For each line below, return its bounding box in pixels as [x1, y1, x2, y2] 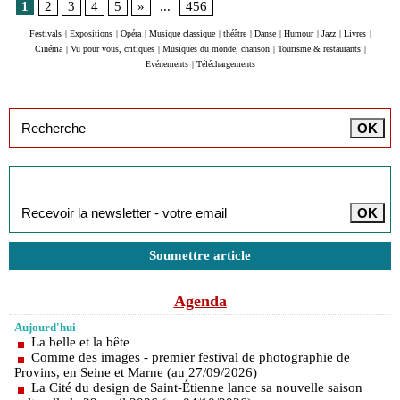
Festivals [29, 28, 62, 38]
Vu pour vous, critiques [70, 43, 154, 54]
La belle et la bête [31, 335, 129, 349]
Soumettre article [149, 248, 251, 262]
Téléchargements [196, 58, 255, 69]
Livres [343, 28, 366, 38]
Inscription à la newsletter [15, 171, 196, 189]
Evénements [145, 58, 188, 69]
